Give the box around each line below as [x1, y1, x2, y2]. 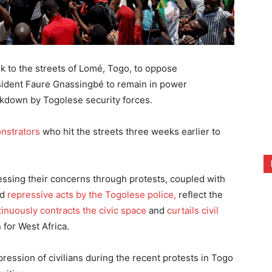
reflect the [178, 189, 223, 201]
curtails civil [167, 205, 219, 217]
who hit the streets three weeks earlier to [40, 126, 220, 138]
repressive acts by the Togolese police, [7, 189, 178, 201]
